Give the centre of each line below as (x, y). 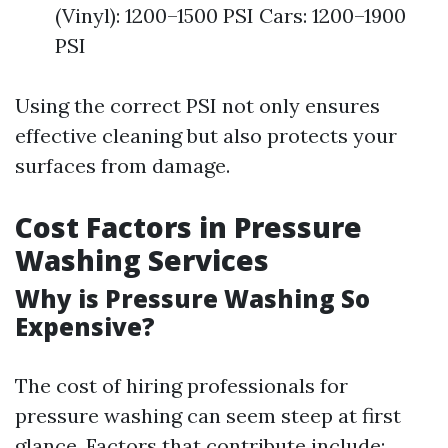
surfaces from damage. (122, 165)
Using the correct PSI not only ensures (197, 105)
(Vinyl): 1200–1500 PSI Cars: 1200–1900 (230, 15)
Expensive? (85, 326)
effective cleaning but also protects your (206, 135)
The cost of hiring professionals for (181, 385)
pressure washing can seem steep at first (208, 415)
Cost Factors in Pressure (188, 227)
